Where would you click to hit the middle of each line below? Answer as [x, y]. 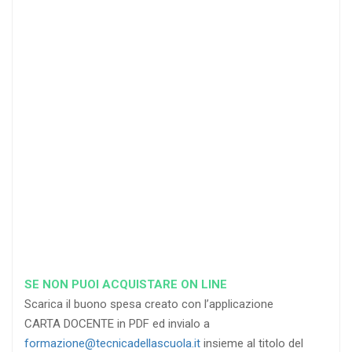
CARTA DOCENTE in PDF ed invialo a [117, 323]
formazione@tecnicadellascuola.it [112, 343]
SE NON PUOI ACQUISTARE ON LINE [126, 284]
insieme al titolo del [252, 343]
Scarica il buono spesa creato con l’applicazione [149, 304]
